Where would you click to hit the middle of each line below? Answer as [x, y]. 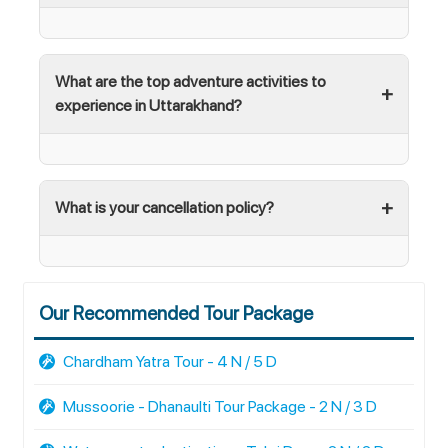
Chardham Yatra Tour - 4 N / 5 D [168, 361]
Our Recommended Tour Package [176, 313]
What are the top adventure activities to [190, 81]
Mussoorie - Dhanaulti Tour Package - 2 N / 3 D [218, 406]
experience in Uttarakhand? [148, 105]
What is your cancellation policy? [164, 207]
